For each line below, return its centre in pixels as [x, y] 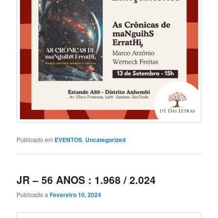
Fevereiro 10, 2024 [76, 195]
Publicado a [33, 195]
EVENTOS [69, 139]
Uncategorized [106, 139]
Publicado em [35, 139]
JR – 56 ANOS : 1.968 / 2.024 [86, 180]
